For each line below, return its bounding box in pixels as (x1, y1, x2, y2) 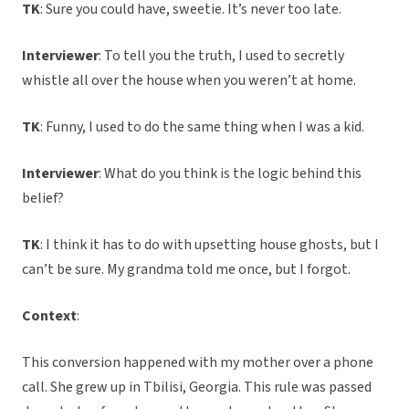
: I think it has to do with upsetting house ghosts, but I (40, 235, 379, 256)
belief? (22, 188, 67, 209)
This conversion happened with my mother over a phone (22, 352, 373, 373)
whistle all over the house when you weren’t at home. (22, 70, 359, 91)
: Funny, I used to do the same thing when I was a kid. (40, 117, 367, 138)
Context (22, 306, 77, 327)
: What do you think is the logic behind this (99, 163, 362, 184)
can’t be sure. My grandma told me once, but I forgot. (22, 259, 351, 280)
